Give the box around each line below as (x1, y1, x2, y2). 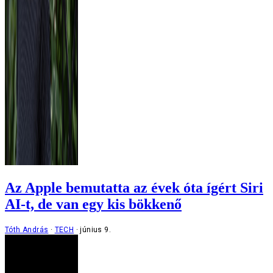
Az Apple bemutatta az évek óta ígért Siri (5, 179, 263, 196)
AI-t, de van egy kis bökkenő (5, 196, 182, 212)
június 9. (80, 225, 112, 234)
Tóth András (5, 225, 49, 234)
